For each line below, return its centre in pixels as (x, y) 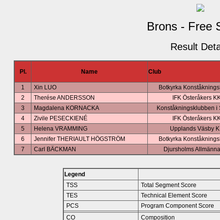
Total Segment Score (169, 185)
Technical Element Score (174, 195)
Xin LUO (45, 87)
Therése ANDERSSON (64, 98)
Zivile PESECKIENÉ (61, 118)
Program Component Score (178, 206)
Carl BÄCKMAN (55, 149)
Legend (75, 174)
